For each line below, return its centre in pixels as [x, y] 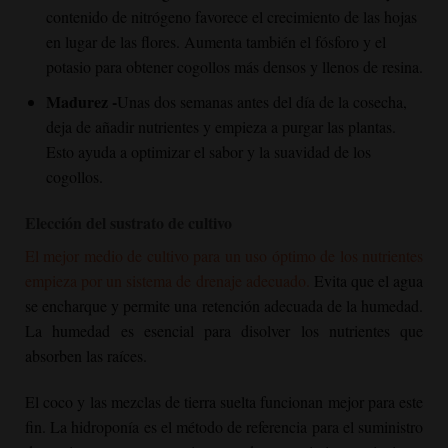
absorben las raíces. [88, 355]
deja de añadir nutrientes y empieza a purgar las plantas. [220, 126]
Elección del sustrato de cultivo [128, 222]
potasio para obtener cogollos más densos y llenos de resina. [234, 67]
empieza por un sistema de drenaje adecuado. [167, 280]
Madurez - [81, 101]
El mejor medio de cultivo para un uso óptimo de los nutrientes [224, 255]
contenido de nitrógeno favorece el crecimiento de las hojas [231, 17]
